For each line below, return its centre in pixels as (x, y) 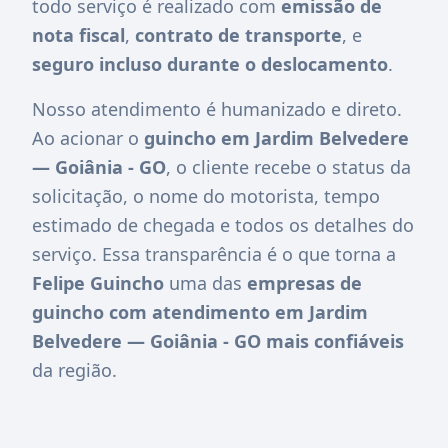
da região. (74, 369)
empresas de (304, 282)
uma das (205, 282)
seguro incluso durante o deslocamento (210, 63)
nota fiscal (78, 34)
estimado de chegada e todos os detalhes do (223, 224)
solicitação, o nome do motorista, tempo (206, 195)
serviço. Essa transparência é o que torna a (214, 253)
